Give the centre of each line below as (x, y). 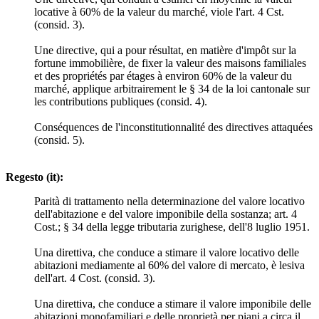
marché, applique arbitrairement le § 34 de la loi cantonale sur (172, 88)
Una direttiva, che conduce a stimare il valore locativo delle (167, 252)
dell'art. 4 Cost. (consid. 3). (95, 278)
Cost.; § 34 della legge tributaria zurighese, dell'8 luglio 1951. (172, 226)
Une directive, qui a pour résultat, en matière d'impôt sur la (165, 50)
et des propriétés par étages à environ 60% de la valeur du (163, 75)
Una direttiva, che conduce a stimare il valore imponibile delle (173, 303)
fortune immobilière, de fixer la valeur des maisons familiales (170, 63)
